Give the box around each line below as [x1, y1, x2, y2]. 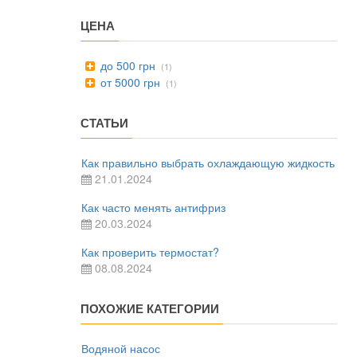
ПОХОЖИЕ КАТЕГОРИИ [80, 300, 219, 317]
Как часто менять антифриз [81, 199, 226, 215]
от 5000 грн [97, 74, 160, 90]
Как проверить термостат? [81, 244, 219, 260]
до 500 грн [97, 57, 155, 73]
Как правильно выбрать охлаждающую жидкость [81, 155, 335, 171]
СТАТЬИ [80, 114, 128, 131]
